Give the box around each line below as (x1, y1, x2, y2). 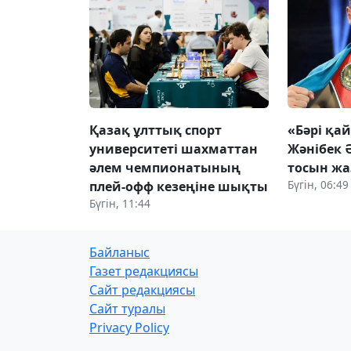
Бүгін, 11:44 (89, 195, 150, 211)
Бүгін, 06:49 (288, 176, 349, 192)
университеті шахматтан (89, 139, 258, 157)
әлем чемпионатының (89, 158, 241, 176)
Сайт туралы (89, 299, 165, 317)
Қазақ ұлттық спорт (89, 121, 222, 139)
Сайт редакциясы (89, 280, 195, 299)
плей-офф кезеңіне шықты (89, 177, 268, 195)
